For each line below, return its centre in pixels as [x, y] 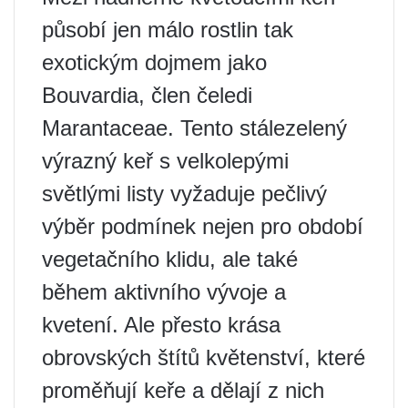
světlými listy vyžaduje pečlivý [184, 194]
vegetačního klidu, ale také [170, 259]
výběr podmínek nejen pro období [203, 226]
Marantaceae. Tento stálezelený [194, 128]
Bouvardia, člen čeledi [147, 95]
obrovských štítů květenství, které [204, 357]
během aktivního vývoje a [164, 292]
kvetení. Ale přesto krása [161, 325]
